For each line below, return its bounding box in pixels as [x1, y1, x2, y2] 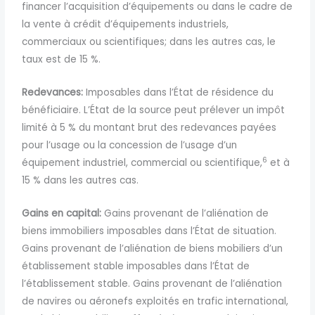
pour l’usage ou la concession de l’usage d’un [22, 138, 238, 152]
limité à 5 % [22, 120, 79, 134]
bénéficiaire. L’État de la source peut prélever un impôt [22, 103, 285, 117]
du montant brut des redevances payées [79, 120, 277, 134]
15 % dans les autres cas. [22, 173, 139, 187]
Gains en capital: [22, 206, 102, 220]
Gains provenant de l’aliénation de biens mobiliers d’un [22, 241, 283, 255]
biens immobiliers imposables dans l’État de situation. [22, 224, 277, 238]
